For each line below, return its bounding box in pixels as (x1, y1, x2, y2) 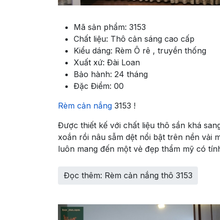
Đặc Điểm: (74, 81, 114, 91)
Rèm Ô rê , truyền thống (115, 46, 206, 55)
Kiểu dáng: (74, 46, 115, 55)
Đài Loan (107, 57, 140, 67)
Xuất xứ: (74, 57, 107, 67)
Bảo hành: (74, 69, 114, 79)
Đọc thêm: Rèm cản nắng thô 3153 (63, 170, 192, 181)
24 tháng (114, 69, 148, 79)
